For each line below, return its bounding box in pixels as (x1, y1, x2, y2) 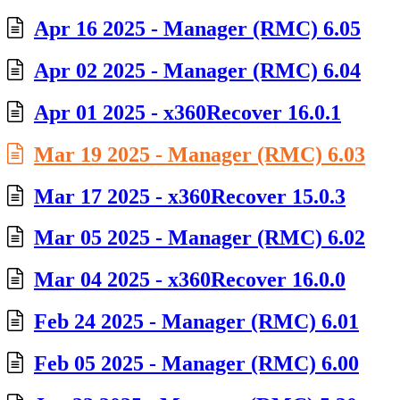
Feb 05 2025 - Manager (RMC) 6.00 (34, 352, 359, 376)
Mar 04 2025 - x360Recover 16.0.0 (34, 268, 346, 292)
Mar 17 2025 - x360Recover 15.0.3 (34, 184, 346, 208)
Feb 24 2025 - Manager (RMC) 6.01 (34, 310, 359, 334)
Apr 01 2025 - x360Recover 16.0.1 (34, 100, 341, 124)
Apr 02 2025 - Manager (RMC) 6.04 (34, 58, 361, 82)
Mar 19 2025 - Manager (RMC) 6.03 (34, 142, 365, 166)
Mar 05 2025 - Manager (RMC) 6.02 (34, 226, 365, 250)
